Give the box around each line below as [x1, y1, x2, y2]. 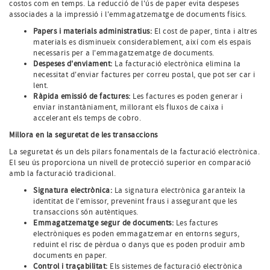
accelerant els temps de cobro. [33, 113, 141, 123]
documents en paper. [33, 250, 107, 260]
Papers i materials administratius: [33, 26, 152, 36]
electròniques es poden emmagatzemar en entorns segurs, [33, 228, 239, 239]
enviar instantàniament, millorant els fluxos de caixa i [33, 102, 224, 112]
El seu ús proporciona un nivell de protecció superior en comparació [9, 157, 251, 168]
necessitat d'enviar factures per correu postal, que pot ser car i [33, 69, 256, 80]
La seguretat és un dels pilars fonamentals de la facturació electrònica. [9, 146, 260, 157]
